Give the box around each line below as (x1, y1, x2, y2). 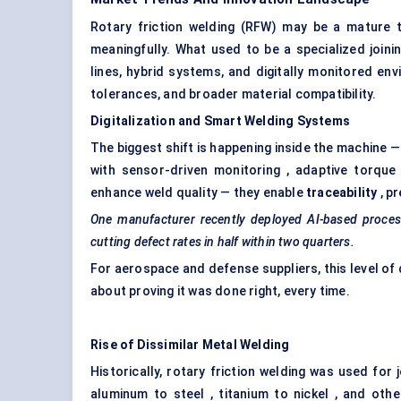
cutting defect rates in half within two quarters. (90, 235, 354, 250)
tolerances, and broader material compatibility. (90, 87, 377, 102)
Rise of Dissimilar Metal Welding (90, 337, 290, 353)
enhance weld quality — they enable (90, 185, 306, 200)
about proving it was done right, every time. (90, 284, 350, 299)
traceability (306, 185, 378, 200)
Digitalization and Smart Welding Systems (90, 114, 350, 129)
